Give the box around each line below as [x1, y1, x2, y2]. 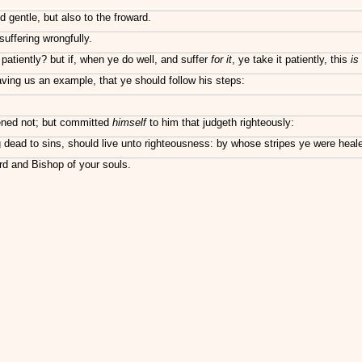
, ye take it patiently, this [232, 53, 351, 65]
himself [112, 116, 146, 128]
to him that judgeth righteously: [146, 116, 294, 128]
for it [211, 53, 232, 65]
